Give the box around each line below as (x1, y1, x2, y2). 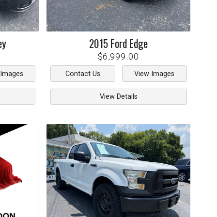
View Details (99, 93, 138, 101)
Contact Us (65, 69, 100, 78)
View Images (134, 69, 175, 78)
